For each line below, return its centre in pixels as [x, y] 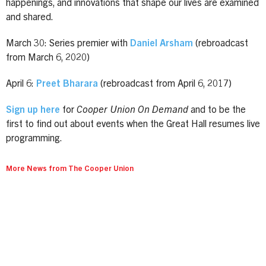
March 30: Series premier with [68, 44]
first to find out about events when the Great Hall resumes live [133, 124]
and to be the [217, 110]
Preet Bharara [67, 84]
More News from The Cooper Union [70, 169]
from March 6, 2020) [48, 58]
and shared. [30, 18]
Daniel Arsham [161, 44]
